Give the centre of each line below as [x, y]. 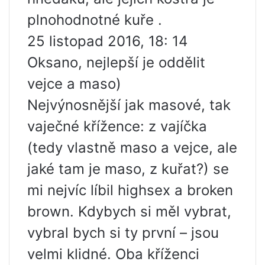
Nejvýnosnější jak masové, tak [129, 105]
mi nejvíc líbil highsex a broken [130, 190]
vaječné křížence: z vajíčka [117, 126]
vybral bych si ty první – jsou [123, 232]
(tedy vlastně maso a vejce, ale [132, 147]
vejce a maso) [74, 83]
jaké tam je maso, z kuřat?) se [128, 169]
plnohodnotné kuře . [95, 20]
